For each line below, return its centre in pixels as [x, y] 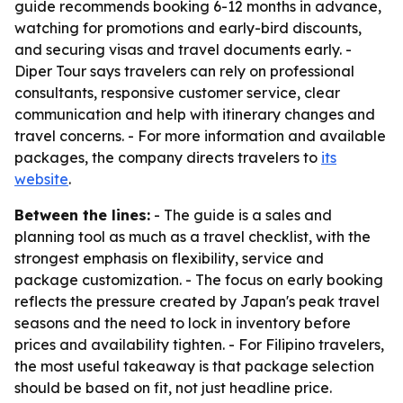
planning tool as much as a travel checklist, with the [193, 237]
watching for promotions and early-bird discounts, [188, 28]
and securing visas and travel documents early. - [183, 49]
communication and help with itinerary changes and [195, 114]
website [41, 179]
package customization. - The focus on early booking [199, 280]
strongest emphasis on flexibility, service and [169, 258]
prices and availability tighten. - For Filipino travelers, [199, 345]
